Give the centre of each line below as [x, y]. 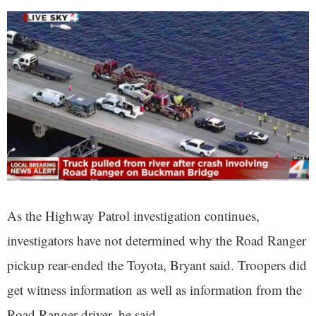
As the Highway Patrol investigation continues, [133, 216]
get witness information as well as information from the [154, 290]
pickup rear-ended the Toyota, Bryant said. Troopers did [157, 265]
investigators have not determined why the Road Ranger [157, 241]
